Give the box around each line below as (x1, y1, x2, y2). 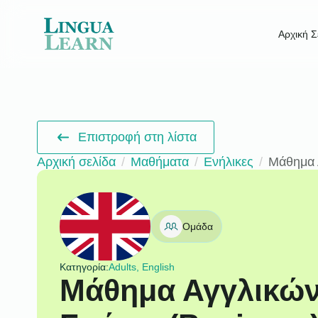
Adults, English (108, 261, 175, 273)
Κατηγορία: (59, 261, 109, 273)
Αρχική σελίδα (37, 154, 116, 169)
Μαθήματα (131, 154, 189, 169)
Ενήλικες (204, 154, 253, 169)
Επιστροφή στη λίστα (78, 129, 197, 144)
